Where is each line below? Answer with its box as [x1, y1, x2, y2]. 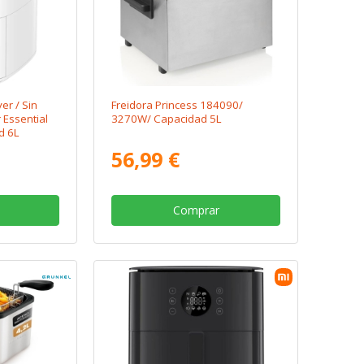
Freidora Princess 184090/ [111, 97, 244, 113]
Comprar [172, 202, 219, 219]
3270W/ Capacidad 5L [111, 111, 223, 127]
